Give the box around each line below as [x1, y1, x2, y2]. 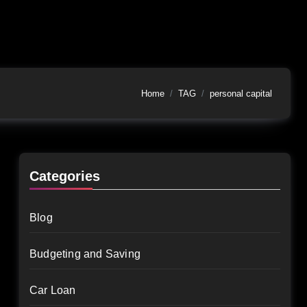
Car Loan [29, 284, 76, 296]
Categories [29, 169, 100, 184]
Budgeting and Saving [29, 248, 140, 260]
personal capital [210, 88, 272, 99]
